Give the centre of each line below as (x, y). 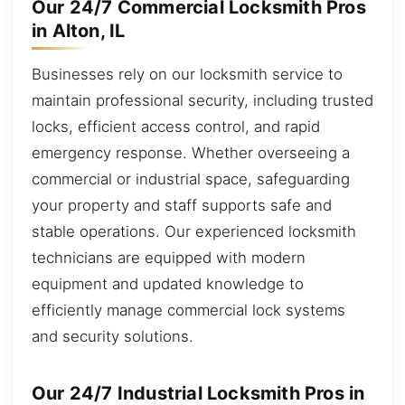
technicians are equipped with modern (169, 257)
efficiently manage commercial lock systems (188, 310)
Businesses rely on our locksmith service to (187, 74)
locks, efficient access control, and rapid (176, 126)
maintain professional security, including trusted (202, 100)
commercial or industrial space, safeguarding (191, 179)
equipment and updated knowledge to (168, 283)
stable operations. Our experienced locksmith (194, 231)
